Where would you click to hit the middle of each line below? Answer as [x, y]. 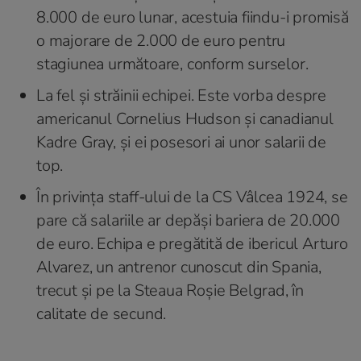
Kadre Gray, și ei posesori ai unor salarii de [182, 142]
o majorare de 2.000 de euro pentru [161, 40]
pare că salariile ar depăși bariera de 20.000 [189, 220]
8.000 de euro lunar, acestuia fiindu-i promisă [193, 17]
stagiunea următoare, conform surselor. [174, 64]
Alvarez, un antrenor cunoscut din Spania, [179, 267]
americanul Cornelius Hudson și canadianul [185, 118]
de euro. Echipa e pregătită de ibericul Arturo [192, 243]
